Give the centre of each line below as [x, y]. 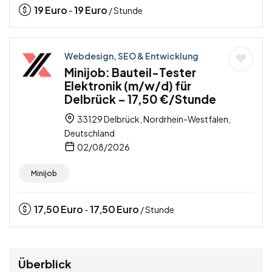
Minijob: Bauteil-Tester [130, 73]
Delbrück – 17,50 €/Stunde [140, 99]
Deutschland [90, 133]
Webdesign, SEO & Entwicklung [131, 56]
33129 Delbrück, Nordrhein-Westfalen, [153, 119]
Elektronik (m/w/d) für [128, 86]
